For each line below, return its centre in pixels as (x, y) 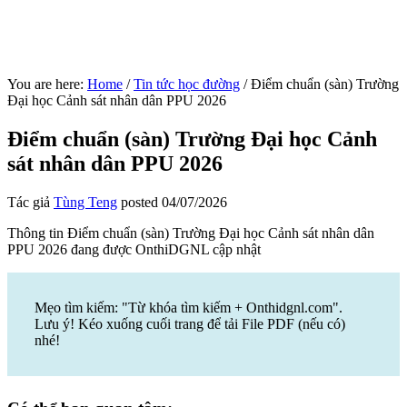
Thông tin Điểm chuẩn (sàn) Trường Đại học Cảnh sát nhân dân (191, 233)
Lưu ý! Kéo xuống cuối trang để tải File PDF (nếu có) (190, 323)
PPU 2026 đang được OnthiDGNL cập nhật (134, 249)
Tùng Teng (85, 202)
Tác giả (30, 202)
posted (139, 202)
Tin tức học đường (187, 84)
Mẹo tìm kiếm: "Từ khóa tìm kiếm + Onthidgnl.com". (189, 307)
